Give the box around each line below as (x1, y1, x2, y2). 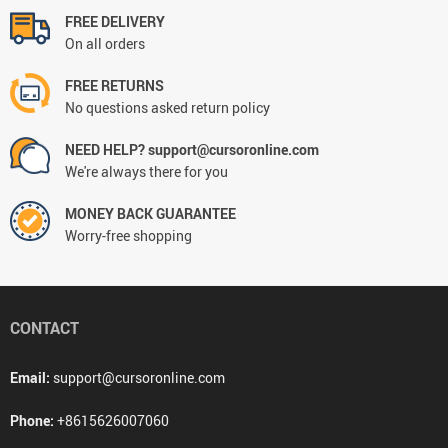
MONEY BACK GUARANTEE (65, 203, 236, 223)
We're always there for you (65, 161, 228, 181)
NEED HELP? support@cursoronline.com (65, 139, 319, 159)
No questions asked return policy (65, 97, 270, 117)
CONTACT (10, 316, 79, 339)
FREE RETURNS (65, 75, 164, 95)
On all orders (65, 33, 145, 53)
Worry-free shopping (65, 225, 192, 245)
